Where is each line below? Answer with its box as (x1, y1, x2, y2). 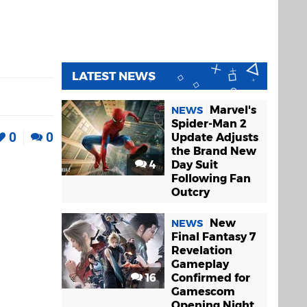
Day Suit (171, 158, 218, 171)
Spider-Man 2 (171, 117, 247, 130)
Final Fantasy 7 (171, 230, 256, 243)
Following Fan (171, 172, 251, 185)
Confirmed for (171, 271, 250, 284)
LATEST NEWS (72, 69, 156, 83)
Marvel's (210, 103, 256, 116)
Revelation (171, 244, 232, 257)
